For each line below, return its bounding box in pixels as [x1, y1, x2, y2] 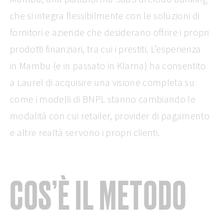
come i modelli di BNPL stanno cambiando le [10, 93, 195, 105]
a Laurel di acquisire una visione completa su [10, 76, 194, 88]
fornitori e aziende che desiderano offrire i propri [10, 26, 209, 38]
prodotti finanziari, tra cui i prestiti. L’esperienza [10, 43, 201, 55]
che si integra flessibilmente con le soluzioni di [10, 9, 200, 22]
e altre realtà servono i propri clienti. [10, 126, 160, 138]
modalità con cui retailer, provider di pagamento [10, 110, 210, 122]
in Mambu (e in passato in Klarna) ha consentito [10, 59, 206, 72]
